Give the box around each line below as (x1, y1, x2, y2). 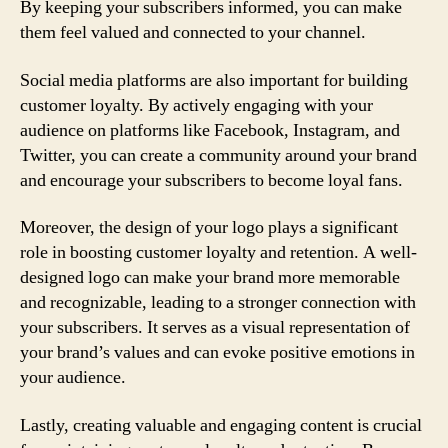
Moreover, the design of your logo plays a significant (20, 216, 398, 239)
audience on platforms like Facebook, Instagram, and (20, 118, 400, 142)
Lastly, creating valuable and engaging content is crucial (20, 413, 422, 437)
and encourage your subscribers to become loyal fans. (20, 168, 403, 192)
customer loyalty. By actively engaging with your (20, 93, 373, 117)
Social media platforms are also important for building (20, 68, 408, 92)
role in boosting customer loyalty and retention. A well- (20, 241, 417, 264)
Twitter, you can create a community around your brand (20, 143, 417, 167)
